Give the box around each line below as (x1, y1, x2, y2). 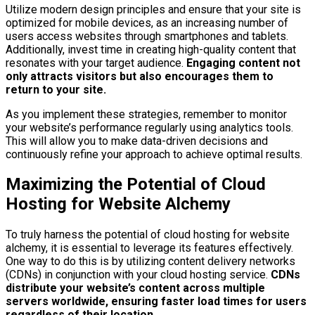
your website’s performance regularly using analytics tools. (6, 120, 293, 134)
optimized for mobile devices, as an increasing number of (6, 15, 288, 30)
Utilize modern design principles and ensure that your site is (6, 2, 301, 16)
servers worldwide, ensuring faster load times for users (6, 295, 307, 309)
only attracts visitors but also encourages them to (6, 69, 274, 83)
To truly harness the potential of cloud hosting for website (6, 228, 290, 242)
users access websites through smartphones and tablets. (6, 29, 288, 43)
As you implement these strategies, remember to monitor (6, 107, 287, 121)
